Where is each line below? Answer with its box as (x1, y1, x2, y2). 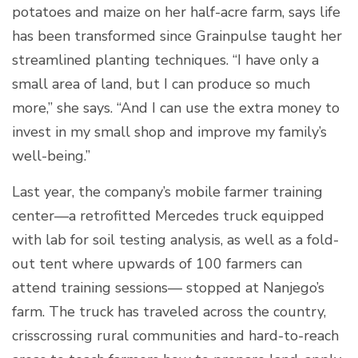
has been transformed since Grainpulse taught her (12, 26, 342, 46)
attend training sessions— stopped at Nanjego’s (12, 277, 324, 297)
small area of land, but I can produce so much (12, 74, 310, 93)
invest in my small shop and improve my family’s (12, 121, 327, 141)
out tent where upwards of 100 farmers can (12, 253, 302, 273)
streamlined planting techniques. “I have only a (12, 50, 319, 70)
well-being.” (12, 145, 90, 165)
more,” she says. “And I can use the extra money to (12, 97, 340, 117)
